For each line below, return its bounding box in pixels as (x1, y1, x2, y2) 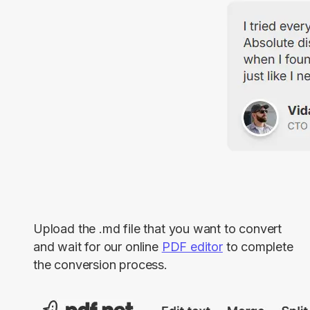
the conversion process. (33, 257, 167, 273)
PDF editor (161, 239, 223, 255)
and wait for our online (33, 239, 162, 255)
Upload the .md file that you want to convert (33, 221, 282, 237)
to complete (222, 239, 293, 255)
